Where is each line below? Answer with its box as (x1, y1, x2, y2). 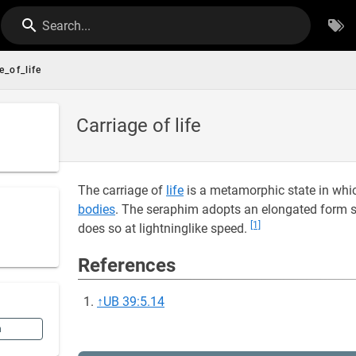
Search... (42, 18, 91, 33)
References (78, 254, 176, 277)
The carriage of (78, 183, 166, 198)
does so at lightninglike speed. (78, 221, 250, 236)
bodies (78, 202, 115, 217)
